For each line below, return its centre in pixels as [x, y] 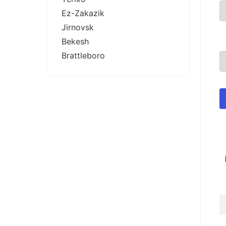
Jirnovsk [78, 27]
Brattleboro [83, 55]
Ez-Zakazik [83, 13]
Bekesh [75, 41]
